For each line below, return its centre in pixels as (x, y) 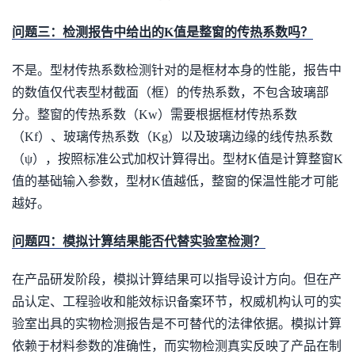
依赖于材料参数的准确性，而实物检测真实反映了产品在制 (177, 346)
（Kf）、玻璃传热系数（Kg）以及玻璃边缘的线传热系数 (172, 137)
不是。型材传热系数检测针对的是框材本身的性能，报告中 (177, 70)
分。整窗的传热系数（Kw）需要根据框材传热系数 (155, 115)
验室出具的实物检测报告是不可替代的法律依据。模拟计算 (177, 324)
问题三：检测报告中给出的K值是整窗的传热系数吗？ (162, 32)
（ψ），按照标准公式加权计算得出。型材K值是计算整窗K (177, 159)
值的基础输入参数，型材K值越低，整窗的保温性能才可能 (175, 181)
